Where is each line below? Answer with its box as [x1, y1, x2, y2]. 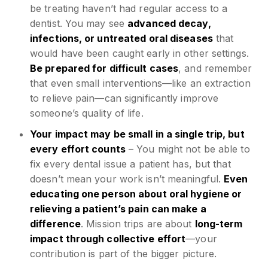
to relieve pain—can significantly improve [30, 92, 219, 104]
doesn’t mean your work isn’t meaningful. [30, 172, 224, 185]
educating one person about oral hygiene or [30, 187, 242, 200]
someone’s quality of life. [30, 106, 144, 119]
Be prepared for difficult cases [30, 62, 179, 74]
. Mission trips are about [81, 217, 192, 230]
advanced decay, [127, 17, 211, 29]
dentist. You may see [30, 17, 128, 29]
